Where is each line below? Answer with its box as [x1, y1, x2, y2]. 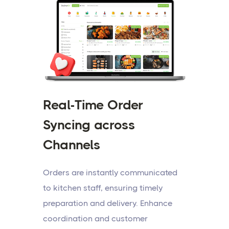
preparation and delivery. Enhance [43, 198, 172, 209]
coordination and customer [43, 214, 148, 224]
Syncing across [43, 117, 135, 133]
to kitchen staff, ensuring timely [43, 183, 163, 193]
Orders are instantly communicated [43, 168, 177, 178]
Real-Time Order [43, 97, 143, 113]
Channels [43, 137, 100, 153]
